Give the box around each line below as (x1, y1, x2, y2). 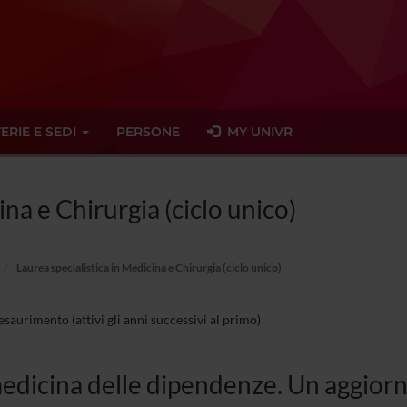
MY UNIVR (220, 124, 293, 140)
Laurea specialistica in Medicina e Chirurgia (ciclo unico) (15, 261, 282, 274)
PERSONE (116, 124, 180, 140)
